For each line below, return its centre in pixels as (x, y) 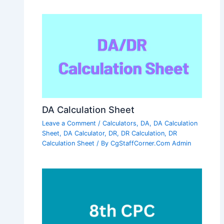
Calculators (120, 123)
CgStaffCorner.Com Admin (151, 143)
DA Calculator (84, 133)
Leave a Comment (69, 123)
